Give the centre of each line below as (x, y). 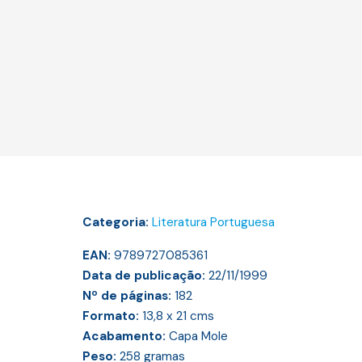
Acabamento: (126, 337)
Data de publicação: (145, 276)
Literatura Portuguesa (213, 223)
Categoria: (117, 223)
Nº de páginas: (128, 296)
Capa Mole (198, 337)
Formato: (112, 316)
